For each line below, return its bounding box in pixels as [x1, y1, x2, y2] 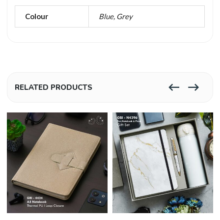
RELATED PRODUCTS [15, 82, 93, 93]
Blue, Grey [99, 12, 133, 21]
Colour [25, 12, 49, 21]
